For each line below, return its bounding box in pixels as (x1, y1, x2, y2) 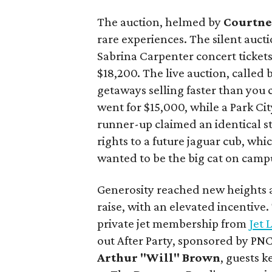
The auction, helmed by (97, 15, 222, 29)
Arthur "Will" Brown (97, 250, 221, 265)
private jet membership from (97, 216, 250, 231)
